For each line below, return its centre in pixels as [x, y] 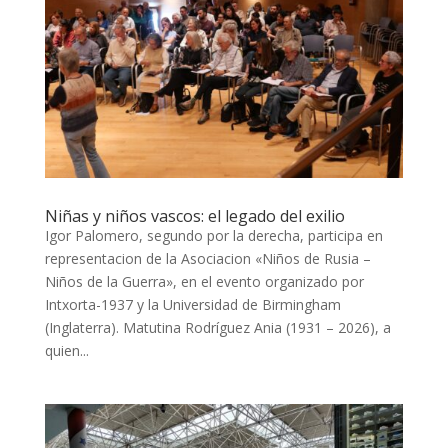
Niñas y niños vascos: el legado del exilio [194, 215]
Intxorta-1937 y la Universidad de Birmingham [192, 304]
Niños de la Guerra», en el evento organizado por [204, 281]
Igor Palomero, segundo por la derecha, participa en [213, 235]
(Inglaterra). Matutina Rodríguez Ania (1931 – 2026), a [217, 327]
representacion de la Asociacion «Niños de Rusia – [207, 258]
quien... [66, 350]
